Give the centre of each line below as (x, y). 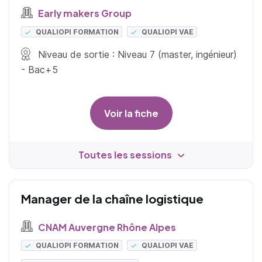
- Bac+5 (39, 69)
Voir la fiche (131, 113)
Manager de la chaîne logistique (112, 198)
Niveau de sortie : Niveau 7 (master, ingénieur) (136, 54)
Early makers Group (84, 13)
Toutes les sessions (125, 154)
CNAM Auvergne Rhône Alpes (106, 227)
